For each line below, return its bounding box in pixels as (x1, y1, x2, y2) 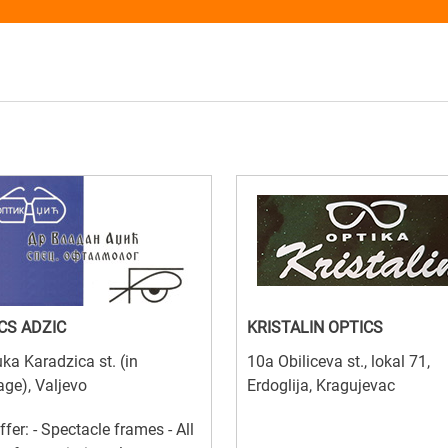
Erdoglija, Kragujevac (247, 375, 395, 395)
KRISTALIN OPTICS (247, 317, 383, 337)
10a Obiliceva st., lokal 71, (247, 351, 430, 371)
